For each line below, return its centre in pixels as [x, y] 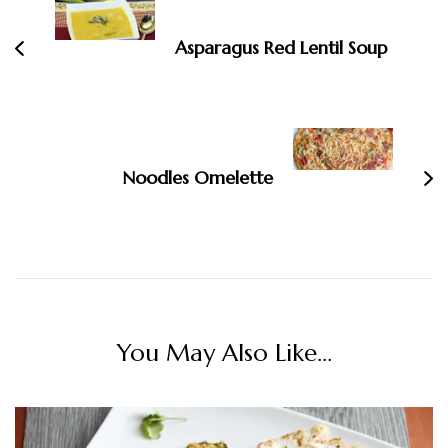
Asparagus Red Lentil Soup [281, 48]
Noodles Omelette [197, 178]
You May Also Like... [224, 353]
